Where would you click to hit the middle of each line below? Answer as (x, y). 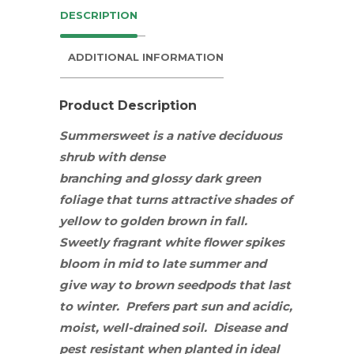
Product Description (128, 106)
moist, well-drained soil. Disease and (173, 328)
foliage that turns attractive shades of (176, 200)
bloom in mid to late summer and (163, 264)
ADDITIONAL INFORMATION (146, 57)
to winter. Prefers (116, 307)
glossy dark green (204, 179)
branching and (104, 179)
